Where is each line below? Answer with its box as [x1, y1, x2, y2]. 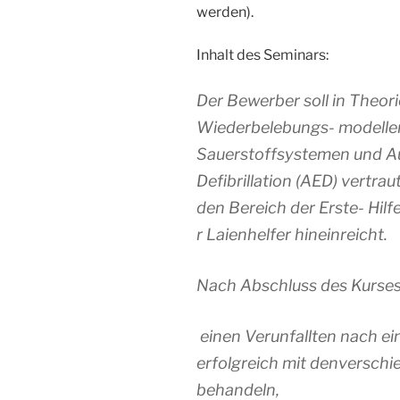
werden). [196, 4, 254, 21]
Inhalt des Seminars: [196, 46, 329, 64]
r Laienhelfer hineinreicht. [196, 225, 387, 245]
